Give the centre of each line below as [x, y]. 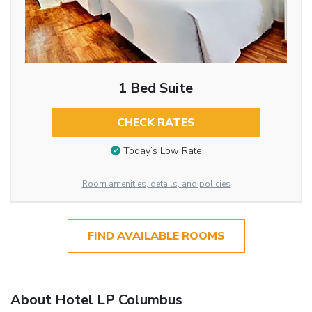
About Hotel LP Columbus [96, 299]
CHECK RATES [156, 122]
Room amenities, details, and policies [156, 184]
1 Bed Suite [156, 88]
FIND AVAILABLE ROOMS [156, 236]
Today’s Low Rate [162, 151]
